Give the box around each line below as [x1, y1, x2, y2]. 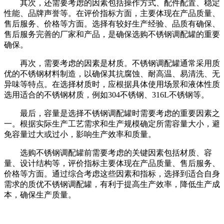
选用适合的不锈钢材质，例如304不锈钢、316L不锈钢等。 [4, 90, 209, 99]
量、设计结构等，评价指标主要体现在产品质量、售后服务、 [4, 158, 220, 167]
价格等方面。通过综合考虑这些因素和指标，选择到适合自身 [4, 169, 220, 178]
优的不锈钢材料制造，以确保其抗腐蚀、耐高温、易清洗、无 [4, 69, 220, 78]
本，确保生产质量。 [4, 190, 76, 199]
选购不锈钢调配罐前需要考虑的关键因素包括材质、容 [20, 148, 212, 157]
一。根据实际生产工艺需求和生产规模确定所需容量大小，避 [4, 119, 220, 128]
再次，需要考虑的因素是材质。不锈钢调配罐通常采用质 [20, 58, 220, 67]
